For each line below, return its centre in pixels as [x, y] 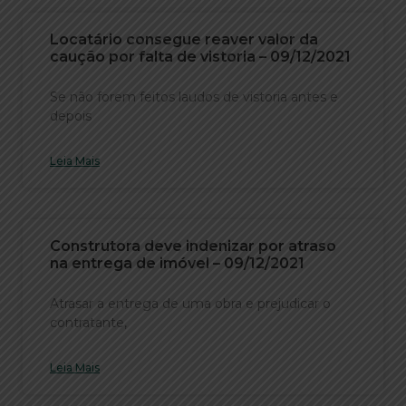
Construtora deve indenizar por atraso [193, 246]
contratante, [88, 322]
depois [71, 116]
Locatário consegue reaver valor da [184, 39]
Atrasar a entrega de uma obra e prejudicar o [190, 303]
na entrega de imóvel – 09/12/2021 [177, 263]
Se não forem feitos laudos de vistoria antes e [194, 97]
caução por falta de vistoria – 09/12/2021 [200, 56]
